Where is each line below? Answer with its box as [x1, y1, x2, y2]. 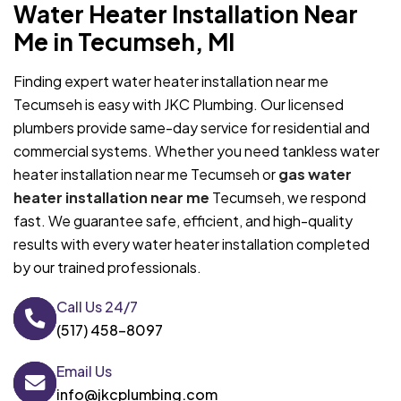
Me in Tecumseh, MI [13, 26, 235, 56]
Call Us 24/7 [56, 296, 138, 316]
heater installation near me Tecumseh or [13, 164, 278, 183]
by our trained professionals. [13, 257, 201, 277]
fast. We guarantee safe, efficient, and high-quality [13, 210, 353, 230]
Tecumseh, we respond [209, 187, 366, 207]
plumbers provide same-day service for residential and [13, 117, 370, 137]
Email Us [56, 361, 112, 380]
